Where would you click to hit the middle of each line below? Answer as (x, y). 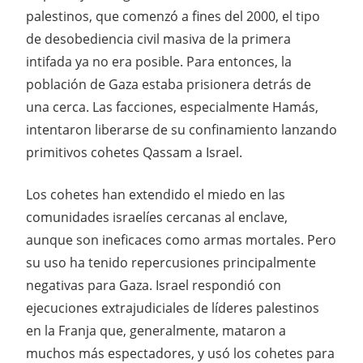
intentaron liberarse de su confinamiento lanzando (181, 129)
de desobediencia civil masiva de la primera (158, 38)
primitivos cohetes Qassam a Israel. (134, 152)
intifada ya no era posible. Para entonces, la (159, 61)
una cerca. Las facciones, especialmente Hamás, (172, 107)
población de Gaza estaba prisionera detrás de (169, 84)
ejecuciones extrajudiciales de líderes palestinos (173, 307)
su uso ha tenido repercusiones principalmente (171, 262)
